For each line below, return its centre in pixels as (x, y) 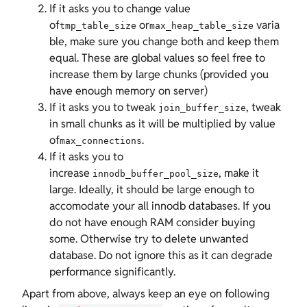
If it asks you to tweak (103, 107)
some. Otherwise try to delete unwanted (149, 239)
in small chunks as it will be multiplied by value (162, 124)
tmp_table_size (98, 26)
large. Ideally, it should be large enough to (151, 189)
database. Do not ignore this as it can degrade (161, 255)
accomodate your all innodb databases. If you (160, 206)
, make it (238, 173)
